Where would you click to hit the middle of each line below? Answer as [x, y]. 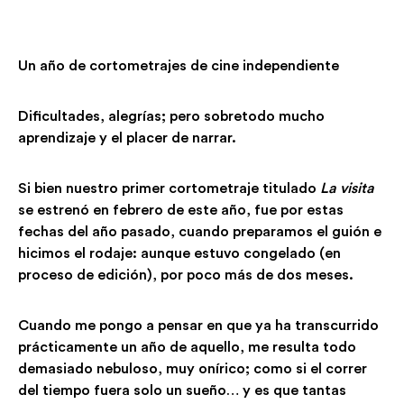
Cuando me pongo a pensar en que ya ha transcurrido [198, 325]
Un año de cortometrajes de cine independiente [179, 65]
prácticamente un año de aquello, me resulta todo [187, 347]
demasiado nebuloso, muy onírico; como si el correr [193, 368]
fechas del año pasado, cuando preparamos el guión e [200, 231]
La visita [347, 188]
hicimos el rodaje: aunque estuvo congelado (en [179, 253]
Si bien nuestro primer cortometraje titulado [169, 188]
